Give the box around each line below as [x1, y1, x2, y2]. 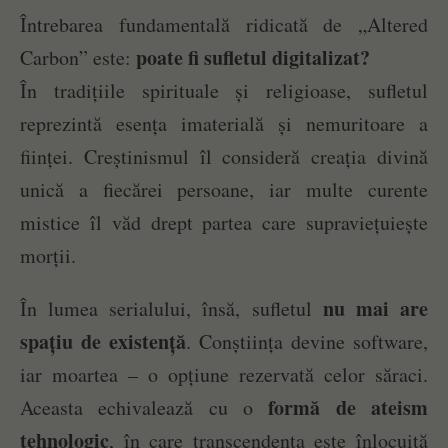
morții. [20, 241, 76, 269]
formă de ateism [268, 392, 429, 422]
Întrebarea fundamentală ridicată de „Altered [20, 10, 428, 38]
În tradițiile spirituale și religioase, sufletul [20, 76, 428, 104]
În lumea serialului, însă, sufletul [20, 294, 323, 322]
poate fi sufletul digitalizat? [136, 42, 370, 72]
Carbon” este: [20, 43, 136, 71]
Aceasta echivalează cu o [20, 393, 269, 421]
